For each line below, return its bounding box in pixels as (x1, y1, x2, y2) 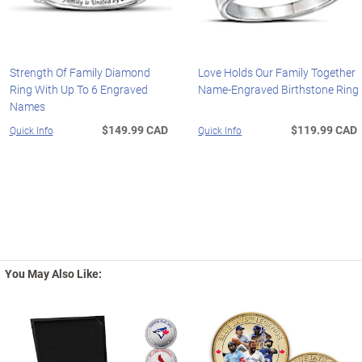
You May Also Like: (4, 265, 102, 281)
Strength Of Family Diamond (9, 64, 150, 80)
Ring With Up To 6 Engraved (9, 81, 148, 97)
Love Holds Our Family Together (198, 64, 356, 80)
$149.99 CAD (102, 121, 169, 137)
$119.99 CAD (291, 121, 358, 137)
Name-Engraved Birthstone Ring (198, 81, 360, 97)
